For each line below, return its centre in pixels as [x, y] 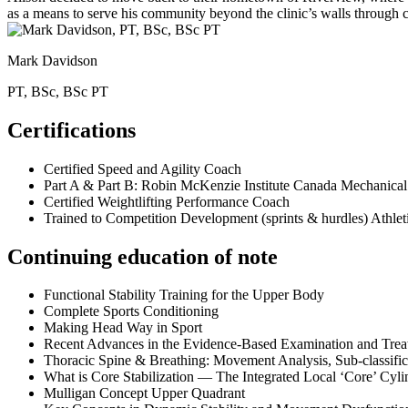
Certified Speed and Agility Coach [143, 168]
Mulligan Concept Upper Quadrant [144, 393]
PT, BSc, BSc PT [58, 91]
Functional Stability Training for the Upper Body [184, 295]
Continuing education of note [143, 256]
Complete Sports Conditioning [131, 311]
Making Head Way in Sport [123, 328]
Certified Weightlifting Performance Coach [167, 201]
